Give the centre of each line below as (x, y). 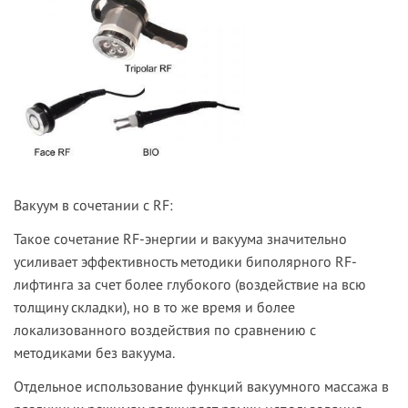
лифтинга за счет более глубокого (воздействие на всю (190, 285)
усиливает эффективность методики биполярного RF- (185, 262)
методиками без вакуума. (94, 353)
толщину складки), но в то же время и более (154, 307)
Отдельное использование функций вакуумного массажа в (201, 387)
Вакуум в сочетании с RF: (93, 205)
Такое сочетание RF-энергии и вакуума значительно (180, 239)
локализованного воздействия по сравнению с (165, 330)
